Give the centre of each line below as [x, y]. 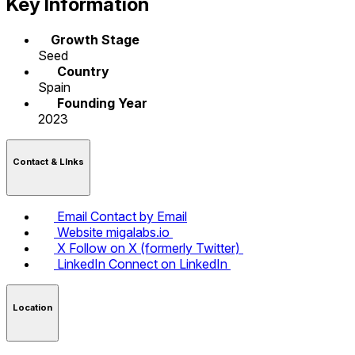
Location [32, 307]
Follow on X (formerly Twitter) [155, 248]
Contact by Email [139, 217]
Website [80, 233]
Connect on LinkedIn [168, 264]
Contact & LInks [48, 161]
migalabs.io [138, 233]
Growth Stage [95, 39]
